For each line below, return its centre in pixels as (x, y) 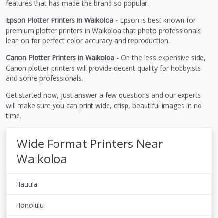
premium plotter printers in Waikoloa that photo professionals (103, 30)
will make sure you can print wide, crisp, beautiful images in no (104, 105)
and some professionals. (45, 78)
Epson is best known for (157, 20)
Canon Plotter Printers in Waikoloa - (62, 57)
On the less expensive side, (162, 57)
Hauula (26, 184)
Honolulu (29, 205)
